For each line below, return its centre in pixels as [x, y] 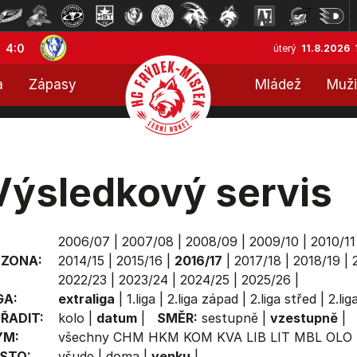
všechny [83, 337]
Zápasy [53, 84]
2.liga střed [283, 299]
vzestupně [304, 318]
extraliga [86, 299]
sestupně [229, 318]
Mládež [278, 84]
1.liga [141, 299]
